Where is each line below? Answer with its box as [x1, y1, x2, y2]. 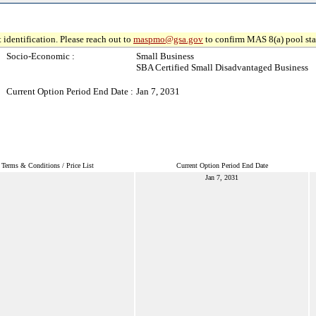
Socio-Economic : [6, 51, 75, 61]
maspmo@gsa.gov [133, 34, 203, 44]
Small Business [136, 51, 194, 61]
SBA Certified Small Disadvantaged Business [136, 62, 308, 73]
